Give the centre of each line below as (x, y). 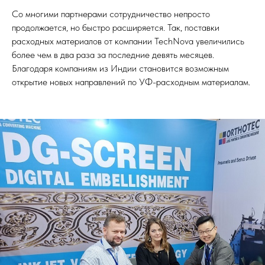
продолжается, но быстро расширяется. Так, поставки (116, 28)
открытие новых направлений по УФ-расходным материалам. (131, 82)
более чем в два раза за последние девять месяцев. (113, 55)
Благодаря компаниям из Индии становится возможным (120, 69)
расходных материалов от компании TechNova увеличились (128, 41)
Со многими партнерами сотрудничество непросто (111, 14)
